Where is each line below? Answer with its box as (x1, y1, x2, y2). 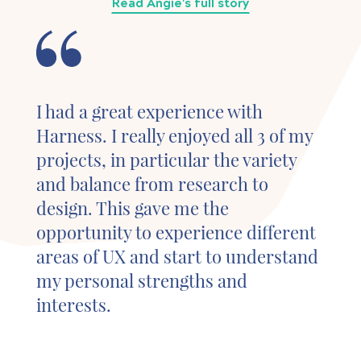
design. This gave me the (36, 196, 229, 221)
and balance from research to (36, 172, 268, 197)
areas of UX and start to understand (36, 244, 318, 269)
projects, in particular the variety (36, 147, 297, 172)
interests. (36, 293, 111, 317)
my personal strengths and (36, 268, 247, 293)
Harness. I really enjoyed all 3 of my (36, 123, 313, 148)
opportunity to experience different (36, 220, 316, 245)
